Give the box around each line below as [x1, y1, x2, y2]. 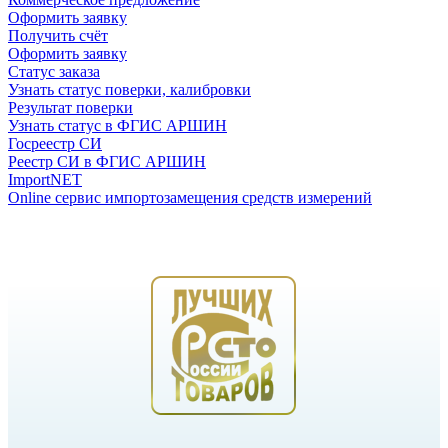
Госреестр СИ [8, 134, 102, 152]
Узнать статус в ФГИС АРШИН [8, 116, 227, 134]
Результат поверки [8, 98, 133, 116]
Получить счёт [8, 26, 108, 44]
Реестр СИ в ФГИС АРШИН [8, 152, 206, 170]
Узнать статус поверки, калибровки [8, 80, 251, 98]
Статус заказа [8, 62, 100, 80]
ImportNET [8, 170, 82, 188]
